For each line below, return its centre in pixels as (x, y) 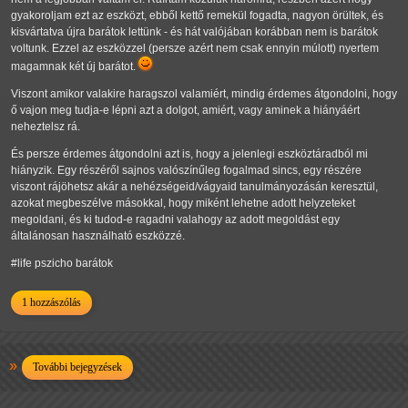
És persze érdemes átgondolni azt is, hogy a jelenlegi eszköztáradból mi (189, 154)
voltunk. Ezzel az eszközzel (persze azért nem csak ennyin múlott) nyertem (195, 49)
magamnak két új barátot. (75, 67)
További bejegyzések (77, 367)
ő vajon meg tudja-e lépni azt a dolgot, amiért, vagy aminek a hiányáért (185, 111)
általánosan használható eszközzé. (98, 236)
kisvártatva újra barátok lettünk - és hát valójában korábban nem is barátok (194, 32)
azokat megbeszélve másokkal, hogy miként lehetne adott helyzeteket (183, 204)
